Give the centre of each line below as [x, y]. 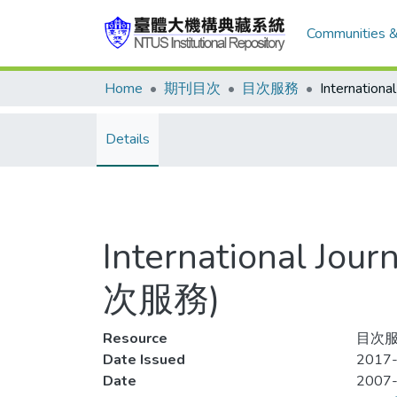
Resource [135, 339]
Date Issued [144, 360]
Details [128, 139]
